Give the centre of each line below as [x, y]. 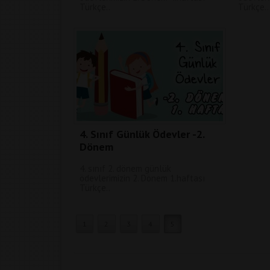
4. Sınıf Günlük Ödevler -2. [142, 134]
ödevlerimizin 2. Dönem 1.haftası [142, 178]
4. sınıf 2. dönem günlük [125, 168]
